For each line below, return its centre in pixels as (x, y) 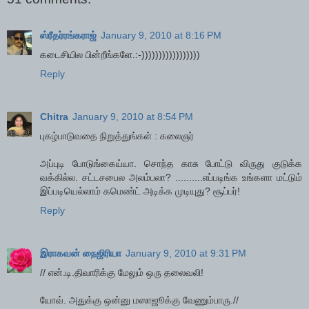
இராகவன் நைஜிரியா (81, 253)
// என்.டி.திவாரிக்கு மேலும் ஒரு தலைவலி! (122, 272)
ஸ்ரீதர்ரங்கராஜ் (68, 35)
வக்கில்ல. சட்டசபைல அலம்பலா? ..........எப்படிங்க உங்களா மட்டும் (171, 177)
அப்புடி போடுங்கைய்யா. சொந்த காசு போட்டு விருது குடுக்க (171, 163)
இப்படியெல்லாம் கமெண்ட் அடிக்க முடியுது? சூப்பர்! (140, 191)
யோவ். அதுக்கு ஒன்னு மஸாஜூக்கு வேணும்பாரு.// (139, 300)
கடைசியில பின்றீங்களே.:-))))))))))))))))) (120, 54)
